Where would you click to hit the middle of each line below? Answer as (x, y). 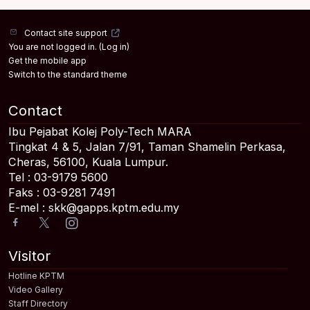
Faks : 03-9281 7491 (64, 192)
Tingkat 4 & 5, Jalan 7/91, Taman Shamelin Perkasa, (147, 147)
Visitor (29, 256)
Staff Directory (38, 303)
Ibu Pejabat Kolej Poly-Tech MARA (102, 131)
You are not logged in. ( (55, 47)
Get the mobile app (47, 61)
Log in (114, 47)
